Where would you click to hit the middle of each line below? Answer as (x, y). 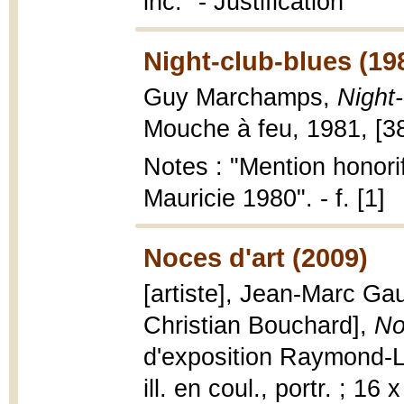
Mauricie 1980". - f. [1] (264, 198)
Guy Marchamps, (240, 97)
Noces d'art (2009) (256, 257)
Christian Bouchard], (259, 326)
